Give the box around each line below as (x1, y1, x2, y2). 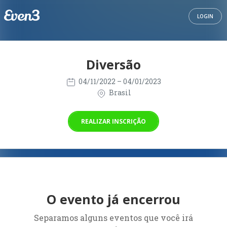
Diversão (86, 56, 141, 73)
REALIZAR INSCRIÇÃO (81, 117, 146, 126)
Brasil (107, 88, 131, 98)
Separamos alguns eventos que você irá (34, 212, 193, 223)
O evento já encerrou (47, 190, 180, 208)
